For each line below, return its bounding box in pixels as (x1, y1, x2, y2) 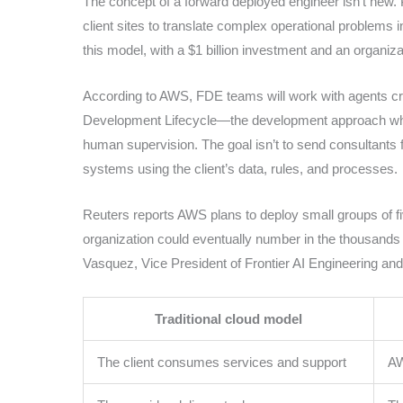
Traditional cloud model (155, 310, 302, 327)
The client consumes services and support (97, 354, 346, 370)
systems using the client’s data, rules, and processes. (83, 160, 398, 176)
